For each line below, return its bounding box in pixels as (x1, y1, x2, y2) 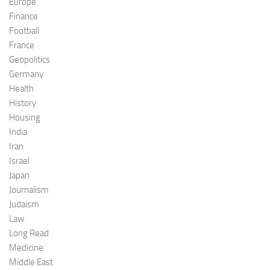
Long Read (9, 228, 49, 239)
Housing (9, 112, 40, 124)
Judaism (9, 199, 39, 210)
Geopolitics (9, 54, 50, 66)
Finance (9, 11, 38, 22)
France (9, 40, 34, 51)
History (9, 98, 36, 109)
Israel (9, 155, 30, 167)
